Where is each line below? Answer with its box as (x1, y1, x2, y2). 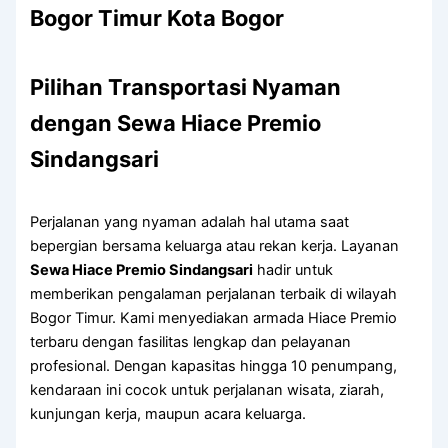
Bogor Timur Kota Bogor (30, 5, 285, 32)
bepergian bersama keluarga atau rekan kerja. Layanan (30, 237, 400, 256)
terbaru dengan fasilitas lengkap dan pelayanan (30, 333, 352, 352)
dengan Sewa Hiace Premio (30, 110, 322, 137)
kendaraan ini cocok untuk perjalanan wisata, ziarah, (30, 381, 385, 400)
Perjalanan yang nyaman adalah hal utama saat (30, 213, 350, 232)
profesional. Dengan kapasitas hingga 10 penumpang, (30, 357, 398, 376)
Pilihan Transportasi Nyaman (30, 74, 342, 101)
